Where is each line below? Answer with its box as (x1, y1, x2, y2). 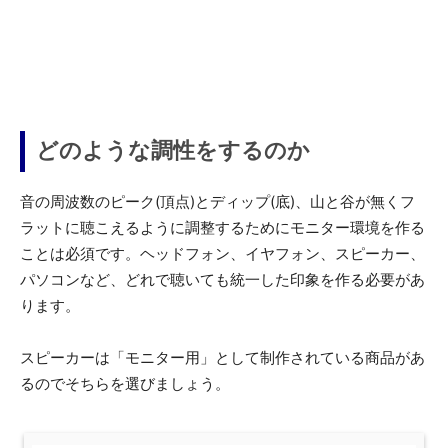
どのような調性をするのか (36, 138, 310, 164)
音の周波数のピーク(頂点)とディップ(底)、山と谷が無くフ (20, 191, 415, 211)
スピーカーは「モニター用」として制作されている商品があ (20, 347, 425, 367)
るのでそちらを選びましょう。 (20, 373, 230, 393)
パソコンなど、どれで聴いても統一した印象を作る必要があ (20, 269, 425, 289)
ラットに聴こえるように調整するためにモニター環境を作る (20, 217, 425, 237)
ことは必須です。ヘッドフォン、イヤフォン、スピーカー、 (20, 243, 425, 263)
